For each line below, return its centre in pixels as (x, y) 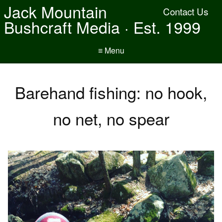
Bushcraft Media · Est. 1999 (102, 27)
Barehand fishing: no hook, (111, 92)
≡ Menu (111, 50)
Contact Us (186, 11)
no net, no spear (111, 118)
